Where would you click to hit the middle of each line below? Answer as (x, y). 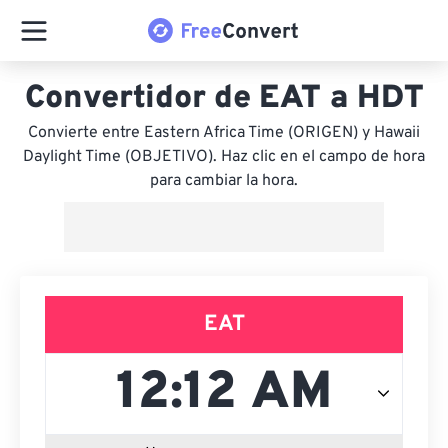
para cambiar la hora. (224, 181)
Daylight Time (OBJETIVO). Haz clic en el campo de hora (224, 157)
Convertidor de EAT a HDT (224, 99)
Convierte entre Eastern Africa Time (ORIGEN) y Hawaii (224, 133)
